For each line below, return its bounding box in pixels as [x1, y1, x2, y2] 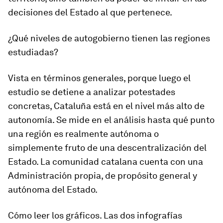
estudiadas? [8, 47, 58, 58]
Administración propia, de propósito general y [8, 170, 197, 181]
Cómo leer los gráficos [8, 210, 100, 221]
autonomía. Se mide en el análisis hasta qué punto [8, 114, 215, 125]
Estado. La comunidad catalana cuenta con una [8, 156, 203, 167]
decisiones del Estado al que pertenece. [8, 7, 172, 18]
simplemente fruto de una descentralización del [8, 142, 207, 153]
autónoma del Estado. [8, 184, 98, 195]
